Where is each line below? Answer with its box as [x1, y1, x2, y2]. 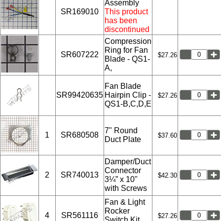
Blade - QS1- [105, 54, 150, 63]
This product [105, 7, 148, 16]
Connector [105, 166, 141, 175]
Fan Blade [105, 81, 141, 90]
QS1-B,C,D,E [105, 99, 151, 108]
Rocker [105, 206, 130, 215]
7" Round [105, 126, 138, 135]
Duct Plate [105, 135, 141, 144]
